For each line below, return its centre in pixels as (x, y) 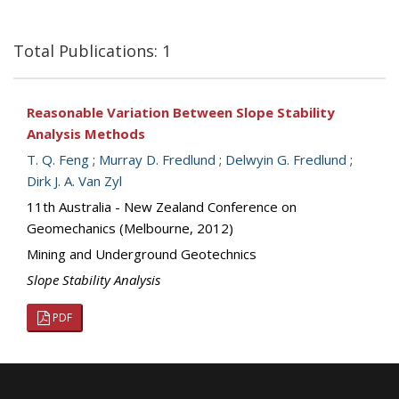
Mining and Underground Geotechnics (142, 254)
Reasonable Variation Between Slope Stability (181, 112)
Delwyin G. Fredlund (286, 159)
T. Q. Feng (58, 159)
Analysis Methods (86, 134)
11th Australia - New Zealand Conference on (162, 207)
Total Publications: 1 (92, 51)
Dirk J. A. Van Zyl (74, 181)
